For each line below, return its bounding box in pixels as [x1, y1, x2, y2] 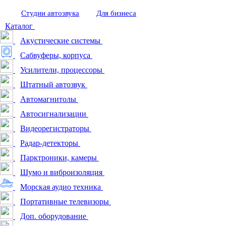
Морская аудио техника [20, 183, 101, 191]
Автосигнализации [20, 109, 86, 118]
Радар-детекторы [20, 139, 78, 147]
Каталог [5, 22, 33, 30]
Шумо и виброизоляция [20, 168, 102, 177]
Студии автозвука [21, 9, 79, 17]
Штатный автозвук [20, 80, 85, 89]
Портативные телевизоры [20, 197, 109, 206]
